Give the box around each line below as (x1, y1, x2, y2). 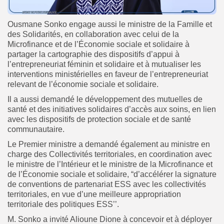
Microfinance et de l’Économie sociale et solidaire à (7, 39, 189, 48)
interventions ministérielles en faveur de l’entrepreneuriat (7, 69, 208, 78)
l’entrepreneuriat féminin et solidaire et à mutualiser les (7, 59, 201, 68)
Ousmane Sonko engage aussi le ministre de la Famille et (7, 19, 212, 28)
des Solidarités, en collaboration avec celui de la (7, 29, 179, 38)
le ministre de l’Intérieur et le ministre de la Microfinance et (7, 159, 212, 168)
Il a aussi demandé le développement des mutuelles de (7, 94, 202, 103)
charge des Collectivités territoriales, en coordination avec (7, 149, 212, 158)
